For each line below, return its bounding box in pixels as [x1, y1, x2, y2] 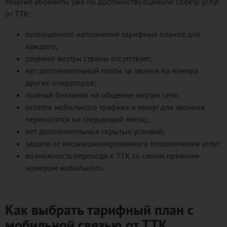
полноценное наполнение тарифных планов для [25, 29, 200, 39]
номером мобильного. [25, 163, 104, 173]
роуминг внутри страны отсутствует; [25, 53, 152, 63]
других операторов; [25, 78, 96, 88]
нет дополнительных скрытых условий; [25, 126, 165, 136]
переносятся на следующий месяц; [25, 114, 149, 124]
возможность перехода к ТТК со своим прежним [25, 150, 199, 161]
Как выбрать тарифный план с [5, 200, 194, 219]
